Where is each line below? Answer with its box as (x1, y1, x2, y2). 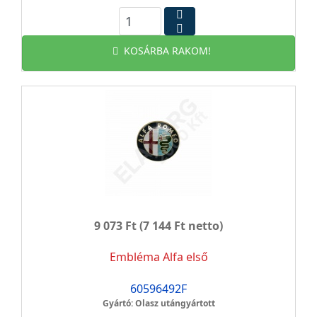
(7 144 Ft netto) (137, 218, 223, 234)
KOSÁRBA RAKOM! (123, 44, 211, 57)
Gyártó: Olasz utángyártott (102, 297, 215, 309)
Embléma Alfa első (109, 249, 208, 265)
